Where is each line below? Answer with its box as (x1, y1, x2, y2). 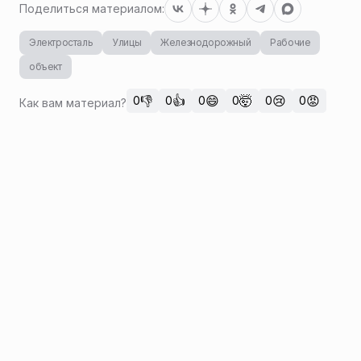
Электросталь (29, 36, 93, 49)
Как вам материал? (19, 95, 127, 110)
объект (29, 60, 62, 73)
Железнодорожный (160, 36, 251, 49)
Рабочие (270, 36, 311, 49)
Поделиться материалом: (19, 2, 164, 16)
